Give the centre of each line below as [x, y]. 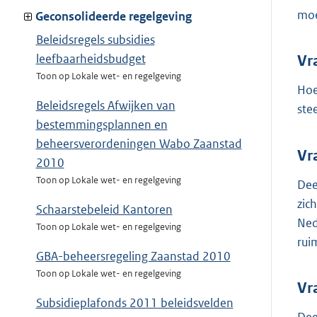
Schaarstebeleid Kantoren [104, 210]
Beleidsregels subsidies [95, 40]
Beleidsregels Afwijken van [105, 106]
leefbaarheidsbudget [91, 59]
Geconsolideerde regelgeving [114, 17]
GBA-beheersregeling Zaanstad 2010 [133, 257]
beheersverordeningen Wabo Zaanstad [139, 144]
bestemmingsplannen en [102, 125]
